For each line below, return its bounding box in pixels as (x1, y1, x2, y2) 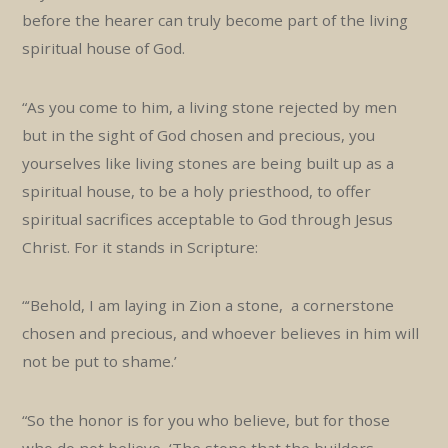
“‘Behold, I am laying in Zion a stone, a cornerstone (22, 295, 395, 316)
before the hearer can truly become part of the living (22, 10, 409, 31)
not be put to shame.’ (22, 351, 178, 372)
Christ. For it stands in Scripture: (22, 236, 259, 257)
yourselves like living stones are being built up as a (22, 152, 395, 173)
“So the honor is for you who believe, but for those (22, 409, 391, 430)
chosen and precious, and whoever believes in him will (22, 323, 420, 344)
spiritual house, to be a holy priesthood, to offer (22, 180, 372, 201)
